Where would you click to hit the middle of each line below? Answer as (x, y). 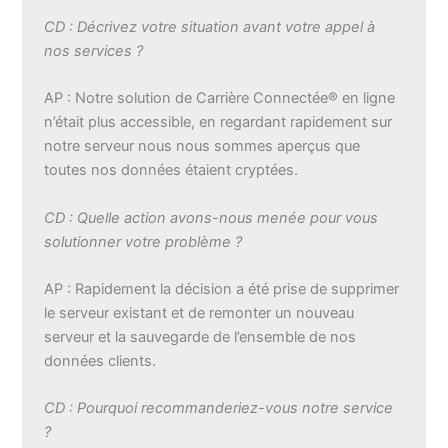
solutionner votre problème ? (143, 241)
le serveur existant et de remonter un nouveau (199, 313)
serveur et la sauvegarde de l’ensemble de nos (200, 337)
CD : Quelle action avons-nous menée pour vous (211, 217)
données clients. (100, 361)
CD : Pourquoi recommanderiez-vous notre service (219, 408)
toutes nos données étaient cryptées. (171, 170)
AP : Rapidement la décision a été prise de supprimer (222, 289)
